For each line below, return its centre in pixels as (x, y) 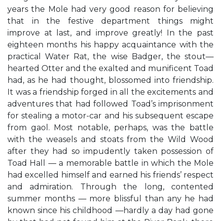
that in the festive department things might (110, 21)
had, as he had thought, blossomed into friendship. (110, 80)
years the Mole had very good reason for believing (110, 9)
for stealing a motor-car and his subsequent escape (110, 116)
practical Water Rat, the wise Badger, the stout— (110, 56)
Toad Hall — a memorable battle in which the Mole (110, 163)
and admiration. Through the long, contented (110, 187)
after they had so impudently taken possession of (110, 151)
